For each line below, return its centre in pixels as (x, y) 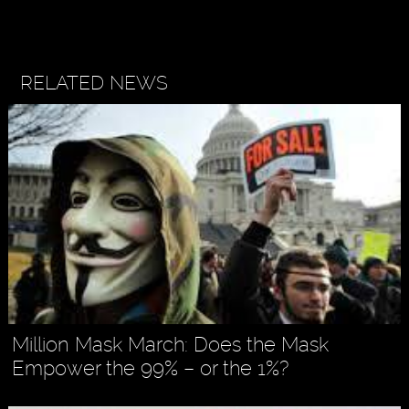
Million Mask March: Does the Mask (171, 344)
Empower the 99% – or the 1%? (151, 367)
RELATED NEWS (94, 82)
